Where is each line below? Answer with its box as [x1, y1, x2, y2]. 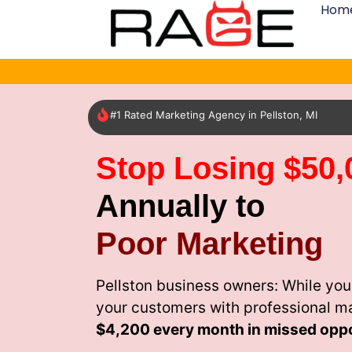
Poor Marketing [96, 225, 323, 261]
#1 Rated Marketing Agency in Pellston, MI [110, 108, 317, 122]
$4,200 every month [96, 320, 244, 339]
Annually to [96, 188, 265, 223]
